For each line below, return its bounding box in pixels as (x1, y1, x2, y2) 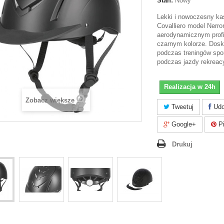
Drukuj (172, 140, 192, 148)
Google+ (169, 120, 196, 128)
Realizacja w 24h (164, 82, 215, 90)
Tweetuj (169, 102, 193, 110)
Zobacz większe (25, 96, 74, 104)
